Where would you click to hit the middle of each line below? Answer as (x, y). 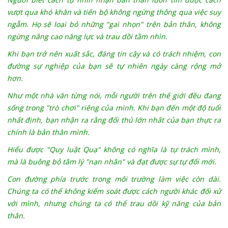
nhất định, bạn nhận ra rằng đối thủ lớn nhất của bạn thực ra (114, 120)
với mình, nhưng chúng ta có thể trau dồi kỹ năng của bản (114, 204)
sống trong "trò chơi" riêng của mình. (72, 108)
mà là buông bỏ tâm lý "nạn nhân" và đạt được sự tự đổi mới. (111, 162)
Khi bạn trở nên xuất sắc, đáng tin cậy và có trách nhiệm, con (114, 54)
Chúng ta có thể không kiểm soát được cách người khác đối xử (114, 191)
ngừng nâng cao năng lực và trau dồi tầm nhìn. (87, 37)
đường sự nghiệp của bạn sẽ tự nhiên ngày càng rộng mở (114, 66)
